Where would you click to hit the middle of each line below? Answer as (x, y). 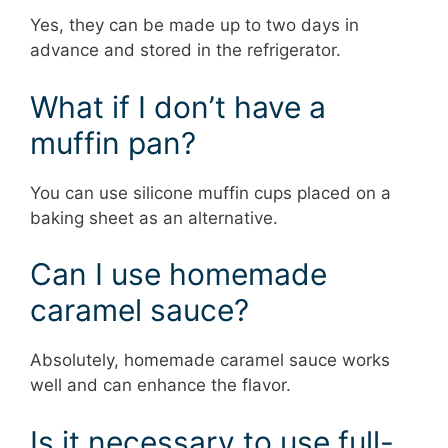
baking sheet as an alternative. (154, 217)
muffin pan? (113, 142)
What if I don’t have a (178, 106)
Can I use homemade (178, 274)
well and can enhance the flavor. (160, 385)
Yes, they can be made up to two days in (194, 25)
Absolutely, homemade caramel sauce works (210, 360)
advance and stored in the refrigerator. (185, 50)
